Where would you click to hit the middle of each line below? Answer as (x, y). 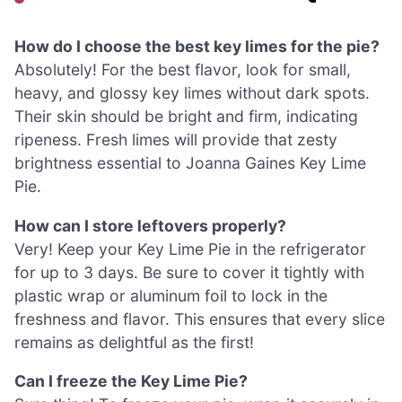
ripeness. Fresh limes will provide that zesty (176, 139)
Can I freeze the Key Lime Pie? (131, 381)
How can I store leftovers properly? (150, 225)
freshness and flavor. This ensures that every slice (200, 319)
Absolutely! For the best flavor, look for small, (183, 69)
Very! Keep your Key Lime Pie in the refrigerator (190, 249)
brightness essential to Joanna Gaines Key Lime (190, 162)
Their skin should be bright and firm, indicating (186, 116)
